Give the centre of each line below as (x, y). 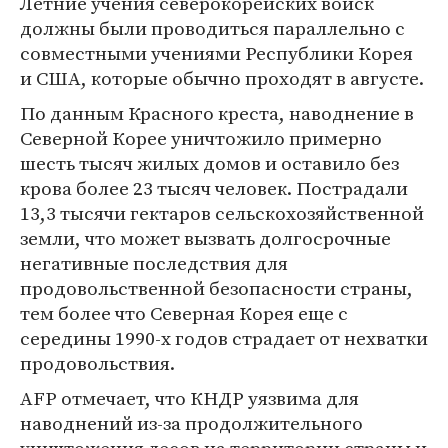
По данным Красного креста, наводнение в (217, 113)
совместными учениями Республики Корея (216, 53)
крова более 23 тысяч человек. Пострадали (214, 188)
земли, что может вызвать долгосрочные (205, 238)
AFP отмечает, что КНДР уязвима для (189, 398)
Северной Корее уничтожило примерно (201, 138)
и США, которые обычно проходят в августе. (222, 78)
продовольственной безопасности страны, (216, 288)
